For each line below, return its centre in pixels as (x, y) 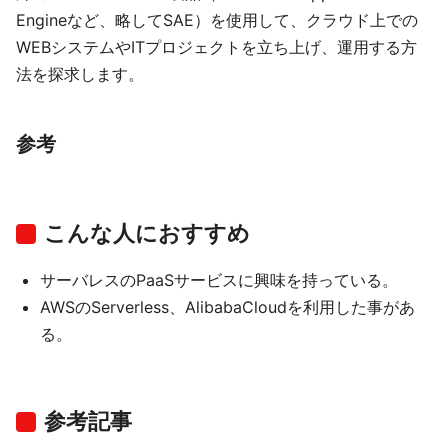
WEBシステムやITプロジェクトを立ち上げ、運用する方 (216, 47)
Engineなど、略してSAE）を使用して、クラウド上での (217, 20)
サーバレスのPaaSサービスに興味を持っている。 (219, 280)
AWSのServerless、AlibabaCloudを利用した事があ (227, 307)
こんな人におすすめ (147, 233)
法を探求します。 (80, 74)
